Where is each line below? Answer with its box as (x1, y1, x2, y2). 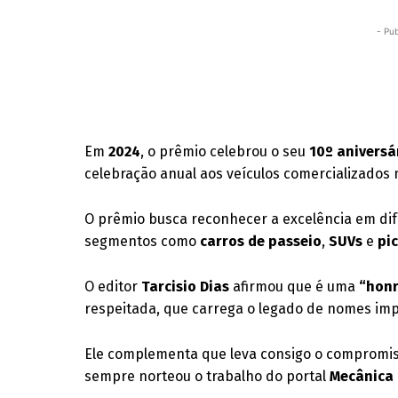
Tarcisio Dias (141, 278, 230, 295)
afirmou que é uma (229, 278, 360, 295)
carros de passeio (200, 233, 322, 250)
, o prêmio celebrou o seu (140, 143, 310, 160)
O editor (84, 278, 142, 295)
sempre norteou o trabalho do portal (84, 368, 330, 385)
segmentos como (84, 233, 201, 250)
